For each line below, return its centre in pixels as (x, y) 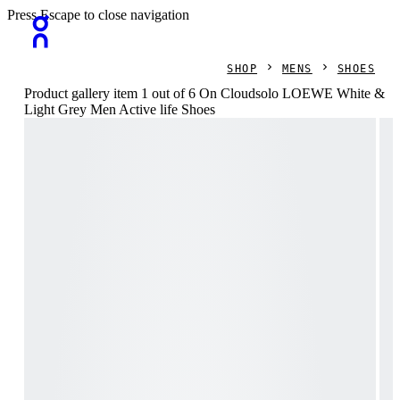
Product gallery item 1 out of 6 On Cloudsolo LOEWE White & (205, 93)
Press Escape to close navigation (98, 15)
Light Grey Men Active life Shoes (120, 109)
